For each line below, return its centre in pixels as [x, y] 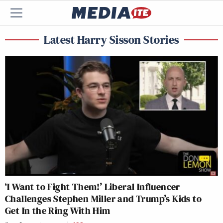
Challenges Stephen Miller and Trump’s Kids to [103, 198]
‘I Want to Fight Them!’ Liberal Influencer [93, 186]
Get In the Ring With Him [58, 210]
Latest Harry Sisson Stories [111, 40]
